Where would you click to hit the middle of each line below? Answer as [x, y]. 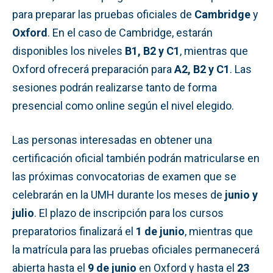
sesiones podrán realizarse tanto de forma [115, 87]
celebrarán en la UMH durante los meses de [119, 194]
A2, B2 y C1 [202, 69]
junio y [241, 194]
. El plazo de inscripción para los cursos [129, 213]
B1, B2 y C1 [152, 51]
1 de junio [160, 231]
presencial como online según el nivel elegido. [123, 105]
